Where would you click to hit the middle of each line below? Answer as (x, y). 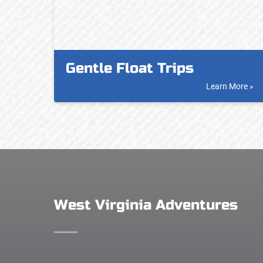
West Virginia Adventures (146, 205)
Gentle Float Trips (130, 68)
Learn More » (230, 86)
